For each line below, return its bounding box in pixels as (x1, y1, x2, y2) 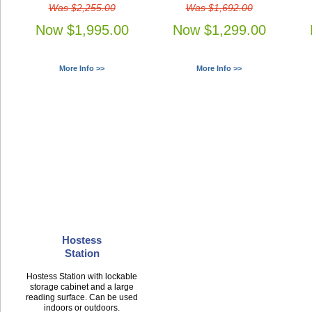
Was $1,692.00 (185, 1, 253, 13)
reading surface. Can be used (26, 292, 138, 302)
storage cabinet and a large (30, 281, 134, 292)
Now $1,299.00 (172, 22, 266, 38)
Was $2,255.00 (48, 1, 116, 13)
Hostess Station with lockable (26, 271, 137, 281)
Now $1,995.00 (35, 22, 129, 38)
